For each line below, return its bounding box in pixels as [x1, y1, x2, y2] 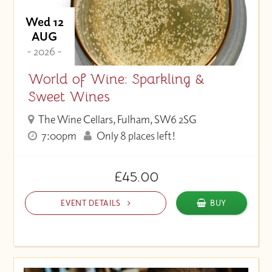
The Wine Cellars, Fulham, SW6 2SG [36, 112, 197, 126]
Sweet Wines [27, 87, 110, 106]
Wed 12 [25, 13, 64, 29]
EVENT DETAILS [61, 197, 123, 208]
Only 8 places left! [94, 128, 175, 143]
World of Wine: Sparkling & [27, 70, 205, 89]
